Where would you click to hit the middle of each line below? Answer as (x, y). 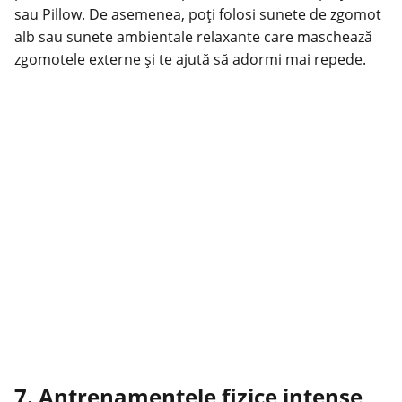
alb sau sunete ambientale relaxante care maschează (193, 37)
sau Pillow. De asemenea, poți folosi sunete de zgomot (198, 15)
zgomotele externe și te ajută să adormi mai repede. (190, 60)
